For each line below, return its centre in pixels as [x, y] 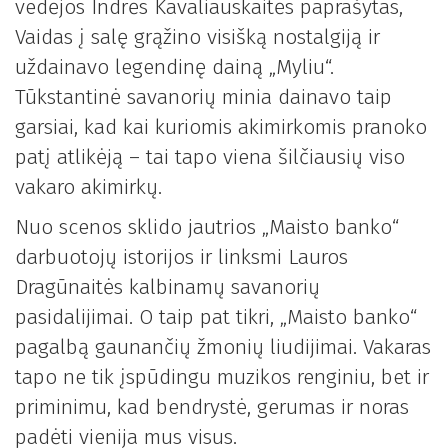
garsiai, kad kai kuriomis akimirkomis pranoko [221, 126]
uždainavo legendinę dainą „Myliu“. [174, 66]
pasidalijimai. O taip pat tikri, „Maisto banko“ [216, 317]
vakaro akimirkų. [88, 186]
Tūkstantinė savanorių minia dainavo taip [203, 96]
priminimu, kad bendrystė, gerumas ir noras [212, 407]
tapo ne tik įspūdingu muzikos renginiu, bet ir [222, 377]
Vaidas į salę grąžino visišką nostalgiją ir [197, 36]
